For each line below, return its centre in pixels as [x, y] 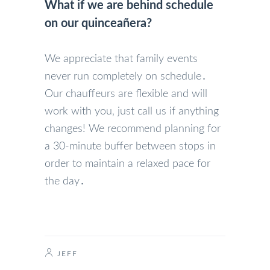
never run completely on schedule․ [126, 76]
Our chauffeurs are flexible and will [126, 94]
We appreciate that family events [121, 59]
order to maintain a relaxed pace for [127, 164]
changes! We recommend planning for [133, 129]
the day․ [65, 181]
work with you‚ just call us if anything [132, 111]
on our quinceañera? [98, 23]
